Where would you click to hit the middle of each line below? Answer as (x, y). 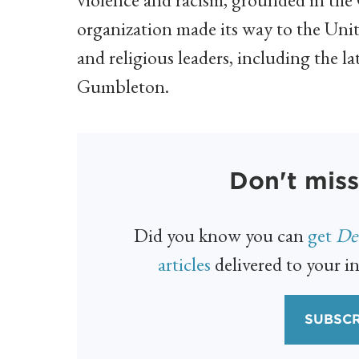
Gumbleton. (123, 86)
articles (184, 264)
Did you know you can (220, 235)
